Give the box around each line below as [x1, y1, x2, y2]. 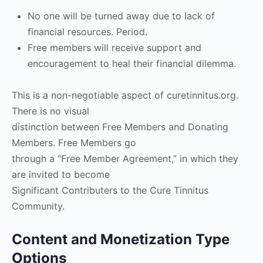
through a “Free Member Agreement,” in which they [12, 153, 238, 164]
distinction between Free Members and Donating [12, 121, 228, 133]
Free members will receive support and [28, 42, 201, 53]
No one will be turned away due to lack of [28, 10, 215, 22]
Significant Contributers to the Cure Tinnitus [12, 184, 208, 196]
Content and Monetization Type [12, 231, 230, 248]
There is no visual [12, 105, 89, 117]
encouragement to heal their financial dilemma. [28, 58, 236, 69]
